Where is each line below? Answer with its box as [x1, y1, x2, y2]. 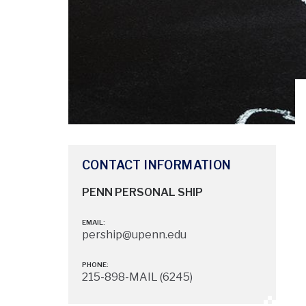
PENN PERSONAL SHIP [82, 186, 203, 199]
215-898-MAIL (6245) [82, 270, 193, 284]
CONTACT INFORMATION [82, 158, 232, 173]
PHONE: [82, 260, 109, 269]
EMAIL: [82, 218, 105, 227]
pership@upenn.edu [82, 228, 186, 242]
